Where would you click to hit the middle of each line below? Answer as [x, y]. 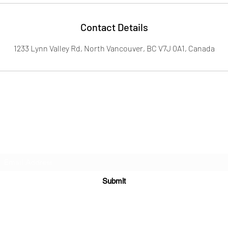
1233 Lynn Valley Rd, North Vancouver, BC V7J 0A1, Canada [114, 48]
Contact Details [114, 27]
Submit [114, 181]
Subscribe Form [114, 143]
